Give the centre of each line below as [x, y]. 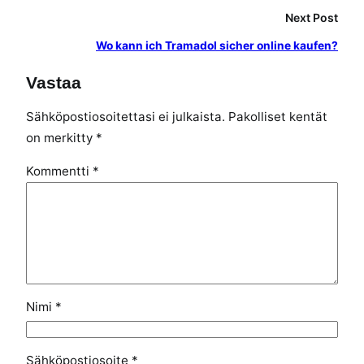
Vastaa [54, 83]
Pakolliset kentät [278, 116]
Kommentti [59, 171]
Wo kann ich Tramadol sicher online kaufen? [217, 45]
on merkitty [61, 137]
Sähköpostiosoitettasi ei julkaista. [126, 116]
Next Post [312, 17]
